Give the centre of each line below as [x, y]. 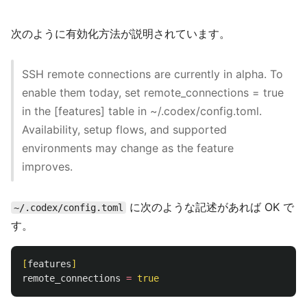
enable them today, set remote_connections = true [153, 93]
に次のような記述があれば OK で [210, 207]
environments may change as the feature [128, 148]
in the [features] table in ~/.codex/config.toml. [142, 111]
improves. [47, 167]
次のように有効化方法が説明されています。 [121, 34]
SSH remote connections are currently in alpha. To [152, 74]
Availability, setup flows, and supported [124, 130]
